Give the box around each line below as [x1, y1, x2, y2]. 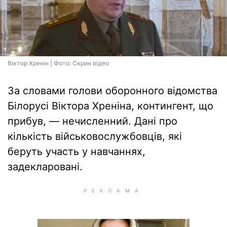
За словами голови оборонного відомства [8, 85, 217, 97]
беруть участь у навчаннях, [8, 145, 145, 158]
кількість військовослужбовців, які [8, 130, 182, 142]
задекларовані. [8, 161, 83, 173]
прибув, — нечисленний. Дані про [8, 115, 177, 127]
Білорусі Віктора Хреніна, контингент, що [8, 100, 213, 112]
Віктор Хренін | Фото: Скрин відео [8, 59, 109, 67]
